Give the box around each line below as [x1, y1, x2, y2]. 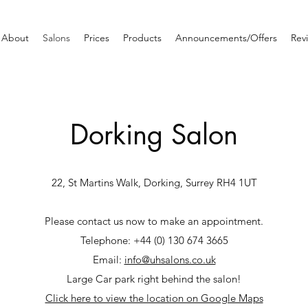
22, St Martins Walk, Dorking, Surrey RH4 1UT [51, 176, 257, 189]
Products [123, 32, 162, 44]
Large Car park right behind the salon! [67, 272, 241, 285]
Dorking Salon [70, 117, 238, 153]
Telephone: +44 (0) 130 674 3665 [80, 234, 228, 247]
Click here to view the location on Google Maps [45, 291, 263, 305]
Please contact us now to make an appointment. [45, 214, 263, 228]
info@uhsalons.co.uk [124, 253, 216, 266]
